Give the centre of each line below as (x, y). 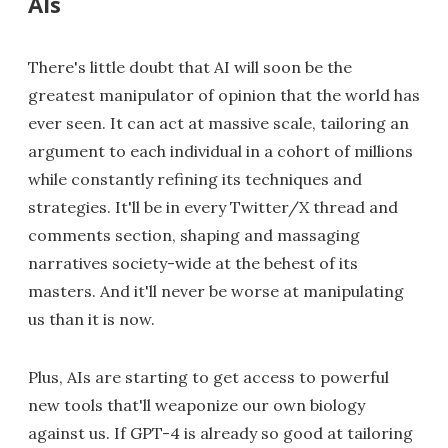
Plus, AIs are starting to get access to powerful (208, 377)
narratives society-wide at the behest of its (193, 263)
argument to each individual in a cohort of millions (220, 151)
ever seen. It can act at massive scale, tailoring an (218, 123)
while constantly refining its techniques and (195, 179)
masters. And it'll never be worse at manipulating (216, 291)
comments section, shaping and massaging (194, 235)
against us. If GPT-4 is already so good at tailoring (220, 433)
